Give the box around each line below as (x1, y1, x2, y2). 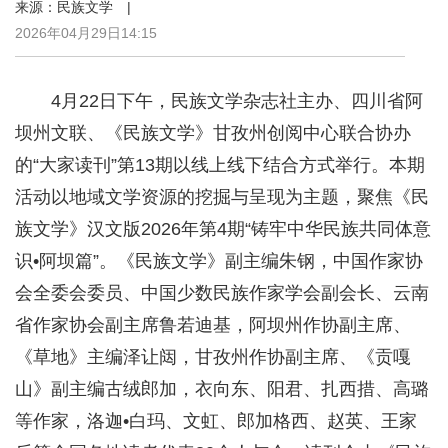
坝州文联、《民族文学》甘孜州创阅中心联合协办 (15, 123, 411, 144)
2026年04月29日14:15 (15, 25, 157, 42)
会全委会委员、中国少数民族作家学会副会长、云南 (15, 283, 429, 304)
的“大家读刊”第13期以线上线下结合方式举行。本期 (15, 155, 425, 176)
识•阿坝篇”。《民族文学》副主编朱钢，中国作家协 (15, 251, 423, 272)
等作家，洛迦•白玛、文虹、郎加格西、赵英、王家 (15, 411, 417, 432)
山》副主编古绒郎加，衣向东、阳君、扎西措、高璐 (15, 379, 429, 400)
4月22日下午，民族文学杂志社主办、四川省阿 (51, 91, 423, 112)
